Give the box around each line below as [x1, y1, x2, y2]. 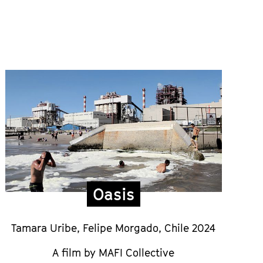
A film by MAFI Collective [52, 246, 175, 259]
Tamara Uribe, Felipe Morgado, [11, 221, 165, 234]
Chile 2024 [164, 221, 216, 234]
